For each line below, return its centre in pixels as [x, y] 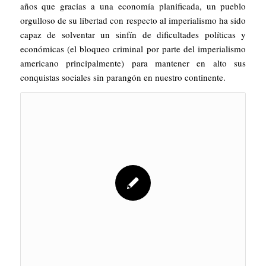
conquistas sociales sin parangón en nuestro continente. [123, 77]
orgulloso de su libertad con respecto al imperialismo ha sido [133, 20]
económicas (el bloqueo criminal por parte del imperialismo [133, 48]
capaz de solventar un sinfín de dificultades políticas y [133, 34]
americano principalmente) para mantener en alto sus [133, 63]
